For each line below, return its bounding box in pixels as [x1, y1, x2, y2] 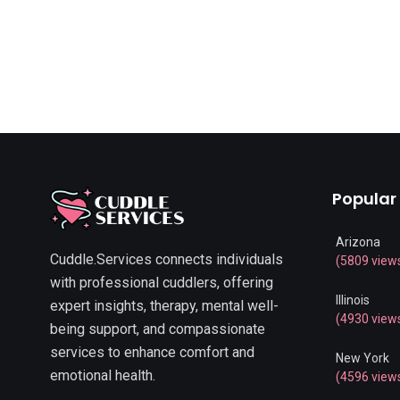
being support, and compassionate [50, 320, 265, 337]
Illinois [335, 293, 370, 308]
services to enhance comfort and [50, 343, 254, 361]
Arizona [335, 235, 380, 250]
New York [335, 351, 389, 366]
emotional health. [50, 366, 155, 384]
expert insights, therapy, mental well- [50, 296, 279, 314]
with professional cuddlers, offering [50, 273, 273, 291]
